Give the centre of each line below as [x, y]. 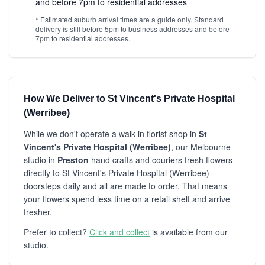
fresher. [38, 212]
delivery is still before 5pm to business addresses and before [132, 29]
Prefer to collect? [56, 232]
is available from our [189, 232]
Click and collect [119, 232]
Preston [73, 160]
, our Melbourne [201, 147]
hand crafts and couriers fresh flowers [161, 160]
